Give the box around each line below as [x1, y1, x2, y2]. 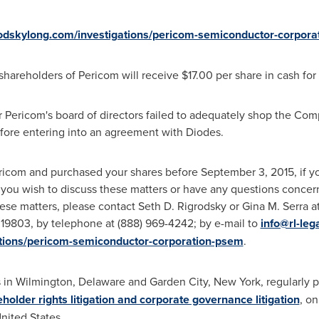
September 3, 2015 [200, 164, 294, 179]
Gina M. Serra [241, 198, 308, 214]
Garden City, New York [149, 273, 261, 289]
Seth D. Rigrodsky [137, 198, 226, 214]
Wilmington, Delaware [15, 273, 125, 289]
